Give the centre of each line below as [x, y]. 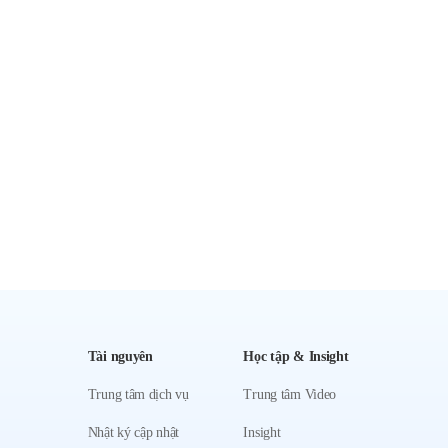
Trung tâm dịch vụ [138, 394]
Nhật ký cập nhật [133, 432]
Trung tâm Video [290, 394]
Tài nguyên [120, 356]
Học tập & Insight [296, 356]
